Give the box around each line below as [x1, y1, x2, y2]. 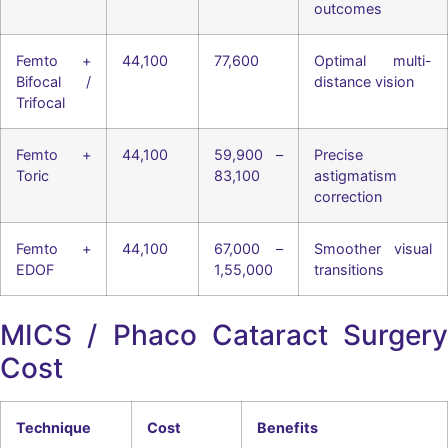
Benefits [257, 419, 318, 437]
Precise [314, 146, 363, 164]
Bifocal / [16, 73, 91, 91]
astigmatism [314, 167, 397, 185]
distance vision [314, 73, 414, 91]
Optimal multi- [314, 52, 432, 70]
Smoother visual [314, 240, 432, 258]
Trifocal [16, 94, 65, 112]
